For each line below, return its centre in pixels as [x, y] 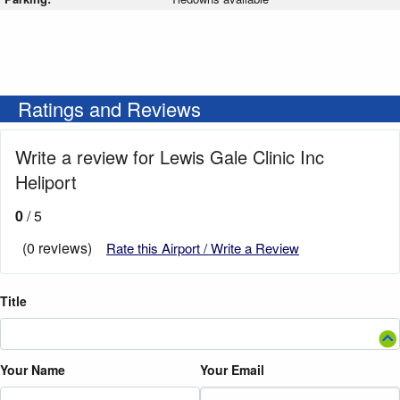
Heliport [46, 182]
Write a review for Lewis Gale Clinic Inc [170, 157]
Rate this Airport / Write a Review [203, 248]
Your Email [232, 370]
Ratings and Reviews [109, 109]
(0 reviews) [57, 248]
